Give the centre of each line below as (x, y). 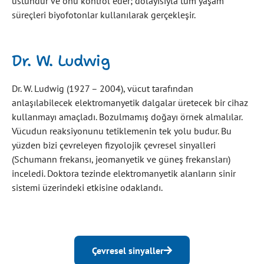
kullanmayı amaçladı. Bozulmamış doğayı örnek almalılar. (127, 116)
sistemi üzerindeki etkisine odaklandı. (87, 187)
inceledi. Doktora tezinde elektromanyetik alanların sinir (124, 173)
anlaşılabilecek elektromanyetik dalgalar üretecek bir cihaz (130, 102)
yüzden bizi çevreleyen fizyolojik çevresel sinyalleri (114, 145)
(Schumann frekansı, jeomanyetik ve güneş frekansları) (121, 159)
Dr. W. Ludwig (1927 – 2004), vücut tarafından (103, 88)
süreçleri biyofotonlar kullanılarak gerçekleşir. (104, 14)
